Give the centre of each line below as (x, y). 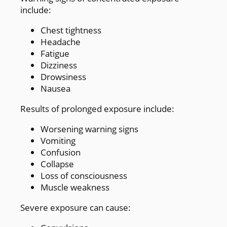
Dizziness (59, 65)
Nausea (55, 88)
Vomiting (58, 140)
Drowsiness (63, 77)
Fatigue (55, 53)
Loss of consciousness (84, 175)
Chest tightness (71, 30)
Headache (61, 42)
